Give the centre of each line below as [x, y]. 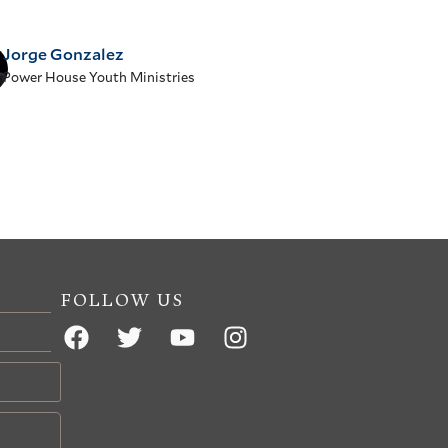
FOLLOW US [122, 300]
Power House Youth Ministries [98, 77]
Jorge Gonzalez [63, 54]
